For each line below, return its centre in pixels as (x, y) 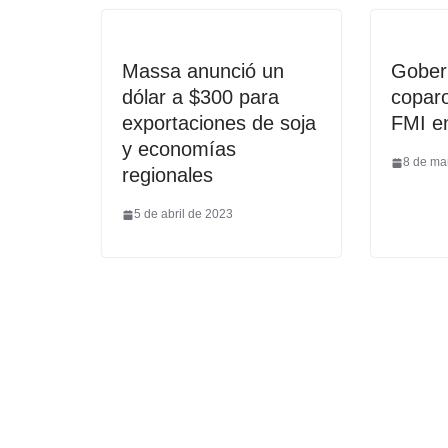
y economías (179, 149)
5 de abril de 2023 (183, 214)
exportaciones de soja (219, 123)
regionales (167, 175)
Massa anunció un (203, 71)
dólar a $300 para (200, 97)
